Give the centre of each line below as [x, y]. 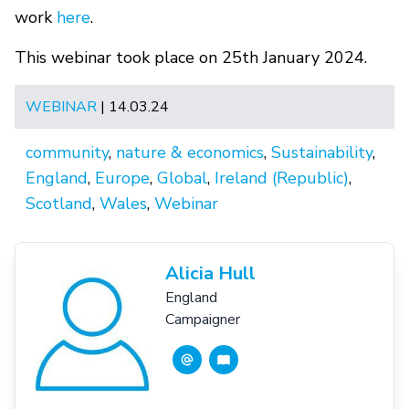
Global [182, 178]
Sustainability [322, 152]
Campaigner [203, 319]
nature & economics [190, 152]
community [67, 152]
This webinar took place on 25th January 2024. [191, 57]
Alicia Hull [210, 273]
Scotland [59, 203]
